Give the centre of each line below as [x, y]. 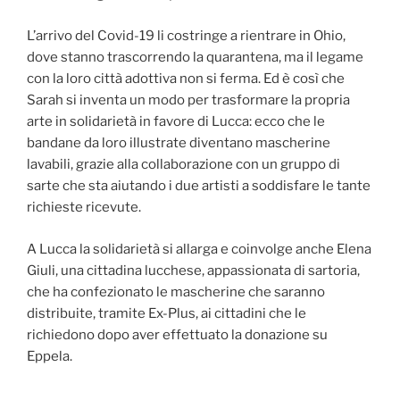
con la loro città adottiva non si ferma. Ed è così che [186, 79]
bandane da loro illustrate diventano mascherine [179, 143]
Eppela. [50, 356]
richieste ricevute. [84, 208]
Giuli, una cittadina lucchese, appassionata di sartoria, [193, 270]
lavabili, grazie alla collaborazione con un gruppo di [183, 165]
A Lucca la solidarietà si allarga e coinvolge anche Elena [199, 249]
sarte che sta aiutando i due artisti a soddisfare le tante [199, 186]
